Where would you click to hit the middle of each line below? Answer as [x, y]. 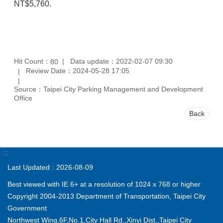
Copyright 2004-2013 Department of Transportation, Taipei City [107, 196]
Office [23, 98]
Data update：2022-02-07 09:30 [121, 61]
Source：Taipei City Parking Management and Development [109, 89]
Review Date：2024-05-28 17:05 [78, 71]
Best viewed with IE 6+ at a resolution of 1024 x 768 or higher [104, 184]
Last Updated [29, 167]
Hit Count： [32, 61]
